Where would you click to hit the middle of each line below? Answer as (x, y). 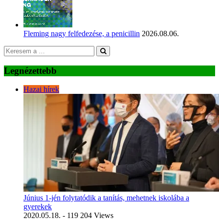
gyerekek (38, 207)
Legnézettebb (30, 70)
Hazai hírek (41, 89)
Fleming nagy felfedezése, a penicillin (82, 33)
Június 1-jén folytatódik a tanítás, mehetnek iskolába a (106, 198)
